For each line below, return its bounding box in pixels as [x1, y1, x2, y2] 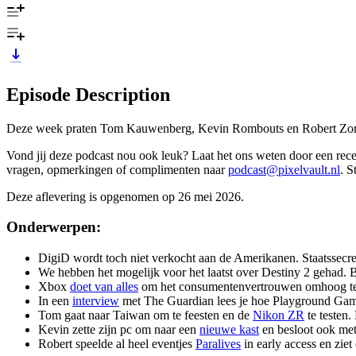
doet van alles [70, 280, 138, 294]
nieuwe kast [199, 323, 259, 337]
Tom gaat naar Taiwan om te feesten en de [38, 308, 253, 323]
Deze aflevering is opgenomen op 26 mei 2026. [6, 189, 244, 203]
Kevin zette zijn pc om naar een [38, 323, 199, 337]
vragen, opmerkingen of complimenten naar [6, 162, 228, 176]
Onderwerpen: [6, 219, 101, 236]
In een [38, 294, 72, 308]
